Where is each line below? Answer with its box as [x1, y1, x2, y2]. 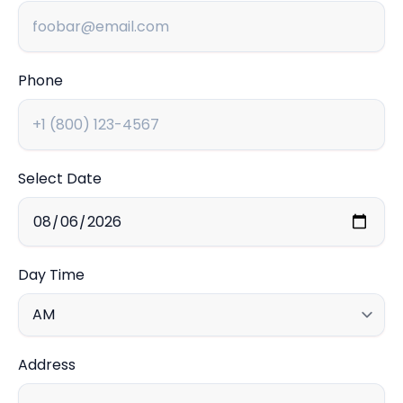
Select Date [18, 168, 102, 189]
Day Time [18, 264, 85, 286]
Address [18, 354, 76, 376]
